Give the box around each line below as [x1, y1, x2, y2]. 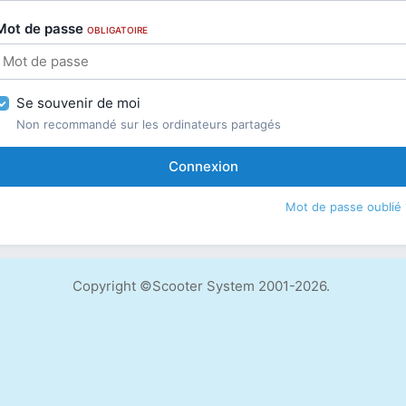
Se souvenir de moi [16, 94, 140, 111]
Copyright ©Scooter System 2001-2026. [72, 277, 330, 295]
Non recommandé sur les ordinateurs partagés [16, 117, 281, 131]
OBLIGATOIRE [87, 24, 148, 35]
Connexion [168, 158, 238, 175]
